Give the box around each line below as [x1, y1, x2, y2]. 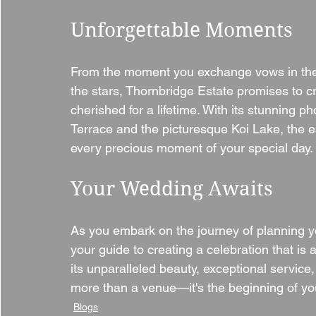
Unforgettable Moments [71, 18, 293, 42]
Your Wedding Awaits [71, 177, 273, 201]
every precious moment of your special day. [71, 140, 313, 156]
